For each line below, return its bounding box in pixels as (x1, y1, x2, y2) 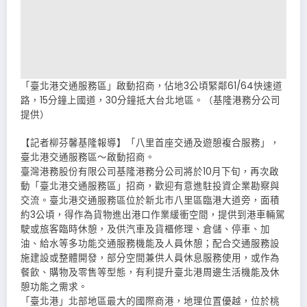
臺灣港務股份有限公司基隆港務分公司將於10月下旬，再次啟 (21, 164, 279, 178)
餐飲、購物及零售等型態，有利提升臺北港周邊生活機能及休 (21, 265, 280, 279)
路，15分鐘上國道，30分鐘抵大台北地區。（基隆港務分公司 (21, 94, 280, 108)
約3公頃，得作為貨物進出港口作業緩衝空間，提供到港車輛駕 (21, 208, 285, 221)
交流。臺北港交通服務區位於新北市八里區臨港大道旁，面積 (21, 193, 280, 207)
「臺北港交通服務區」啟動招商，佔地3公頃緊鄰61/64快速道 (21, 79, 282, 93)
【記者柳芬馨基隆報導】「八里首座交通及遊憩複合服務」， (21, 136, 280, 149)
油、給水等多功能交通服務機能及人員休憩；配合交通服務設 (21, 236, 280, 250)
